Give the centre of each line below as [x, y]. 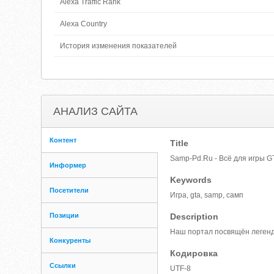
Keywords [191, 180]
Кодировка [194, 253]
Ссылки [63, 265]
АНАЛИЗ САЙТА [96, 111]
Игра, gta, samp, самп [207, 195]
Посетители [69, 190]
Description [194, 217]
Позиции [65, 215]
